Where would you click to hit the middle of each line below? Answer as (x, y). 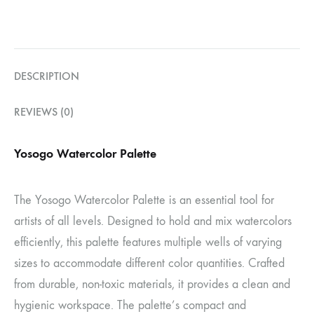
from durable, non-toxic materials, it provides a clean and (152, 285)
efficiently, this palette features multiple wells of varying (148, 243)
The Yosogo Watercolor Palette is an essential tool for (144, 200)
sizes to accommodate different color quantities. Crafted (149, 264)
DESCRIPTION (47, 76)
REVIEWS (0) (44, 112)
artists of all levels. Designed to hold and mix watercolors (153, 221)
